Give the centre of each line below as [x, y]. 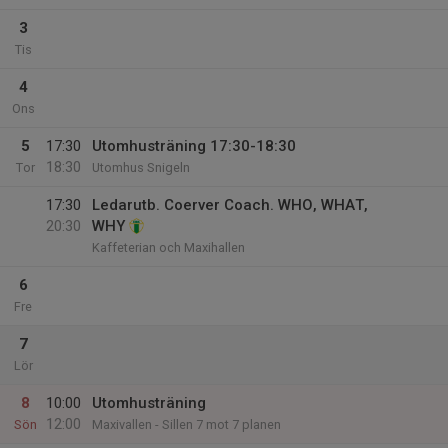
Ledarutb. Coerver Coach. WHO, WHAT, [230, 205]
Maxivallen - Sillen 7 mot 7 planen [186, 424]
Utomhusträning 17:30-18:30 [194, 146]
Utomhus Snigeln [141, 167]
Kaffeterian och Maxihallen [168, 247]
